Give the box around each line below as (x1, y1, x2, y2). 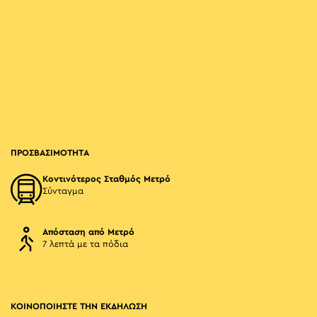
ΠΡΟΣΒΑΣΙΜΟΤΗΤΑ (11, 149, 89, 158)
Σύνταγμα (42, 187, 83, 196)
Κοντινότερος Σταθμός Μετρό (42, 175, 171, 184)
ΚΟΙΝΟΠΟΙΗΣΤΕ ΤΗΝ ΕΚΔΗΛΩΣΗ (11, 302, 147, 311)
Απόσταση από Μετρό (42, 228, 134, 237)
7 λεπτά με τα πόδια (42, 240, 128, 249)
